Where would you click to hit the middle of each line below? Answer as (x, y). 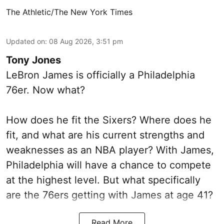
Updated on (25, 41)
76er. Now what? (45, 90)
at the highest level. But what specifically (103, 180)
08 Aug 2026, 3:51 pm (86, 41)
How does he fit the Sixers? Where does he (109, 120)
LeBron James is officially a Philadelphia (100, 75)
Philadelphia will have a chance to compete (108, 165)
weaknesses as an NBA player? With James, (110, 150)
